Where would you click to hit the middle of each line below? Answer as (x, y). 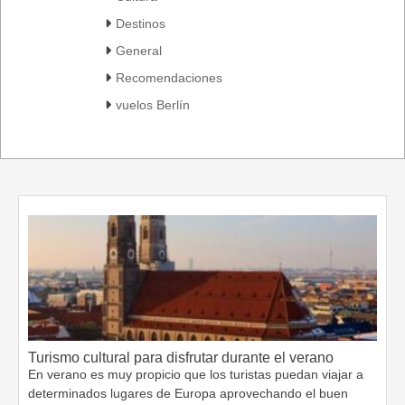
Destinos (141, 23)
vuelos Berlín (153, 104)
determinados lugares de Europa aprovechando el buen (188, 393)
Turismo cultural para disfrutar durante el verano (181, 357)
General (139, 50)
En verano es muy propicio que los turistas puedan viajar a (196, 374)
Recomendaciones (169, 77)
